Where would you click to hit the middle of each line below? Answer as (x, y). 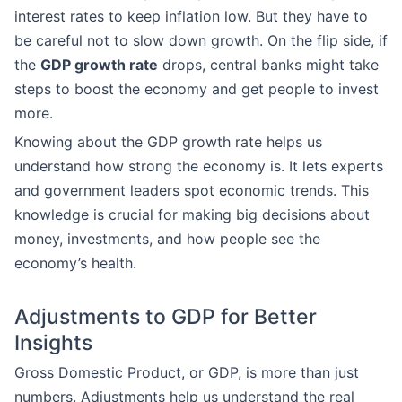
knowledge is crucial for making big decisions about (192, 214)
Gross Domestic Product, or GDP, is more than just (187, 372)
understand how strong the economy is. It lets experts (199, 166)
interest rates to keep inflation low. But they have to (191, 16)
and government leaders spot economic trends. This (192, 190)
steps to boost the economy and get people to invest (197, 89)
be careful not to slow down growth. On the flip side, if (201, 40)
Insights (53, 343)
